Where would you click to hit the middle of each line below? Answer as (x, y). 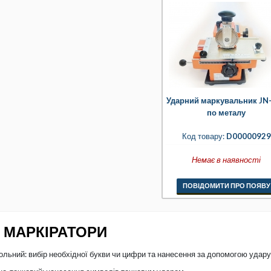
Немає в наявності (226, 160)
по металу (226, 113)
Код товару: (203, 136)
